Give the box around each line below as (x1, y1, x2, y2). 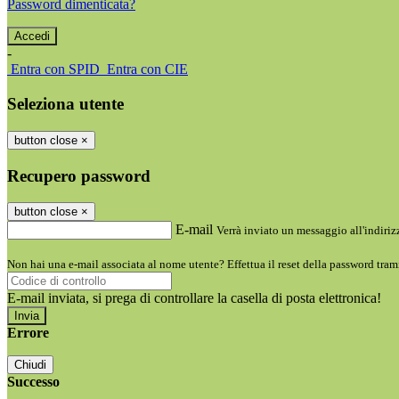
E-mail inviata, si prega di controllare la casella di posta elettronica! (7, 290, 381, 306)
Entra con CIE (107, 61, 188, 77)
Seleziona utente (7, 94, 124, 114)
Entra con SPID (11, 61, 100, 77)
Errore (7, 325, 49, 341)
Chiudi (14, 358, 46, 372)
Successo (7, 374, 60, 390)
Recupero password (7, 166, 151, 185)
